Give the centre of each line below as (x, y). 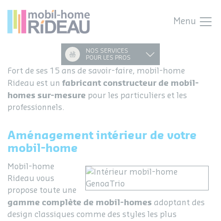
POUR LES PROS (108, 57)
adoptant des (178, 203)
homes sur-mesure (47, 95)
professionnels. (36, 107)
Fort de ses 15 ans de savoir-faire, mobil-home (96, 71)
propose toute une (42, 190)
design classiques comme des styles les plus (92, 214)
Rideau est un (35, 83)
